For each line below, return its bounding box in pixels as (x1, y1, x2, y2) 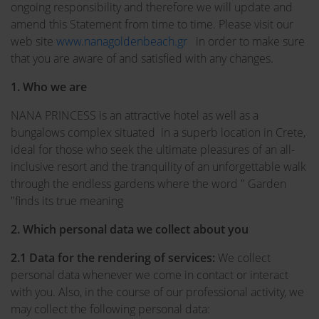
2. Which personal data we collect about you (11, 221, 249, 237)
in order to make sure (187, 33, 305, 49)
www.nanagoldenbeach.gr (56, 33, 187, 49)
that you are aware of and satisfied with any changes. (11, 51, 273, 66)
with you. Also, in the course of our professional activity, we (11, 284, 304, 300)
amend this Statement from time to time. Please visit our (11, 16, 293, 32)
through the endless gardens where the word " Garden (11, 176, 286, 192)
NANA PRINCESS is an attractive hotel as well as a (11, 108, 258, 123)
